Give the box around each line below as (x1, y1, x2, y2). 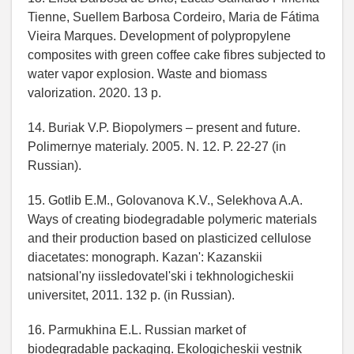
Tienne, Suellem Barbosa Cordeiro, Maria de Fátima (28, 10, 319, 24)
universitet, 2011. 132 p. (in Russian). (28, 288, 235, 303)
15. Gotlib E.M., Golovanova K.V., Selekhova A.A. (28, 194, 303, 208)
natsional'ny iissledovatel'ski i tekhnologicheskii (28, 269, 294, 284)
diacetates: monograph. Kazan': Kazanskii (28, 250, 262, 265)
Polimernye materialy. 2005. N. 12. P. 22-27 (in (28, 140, 286, 154)
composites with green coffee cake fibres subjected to (28, 48, 326, 62)
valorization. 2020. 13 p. (28, 86, 161, 100)
